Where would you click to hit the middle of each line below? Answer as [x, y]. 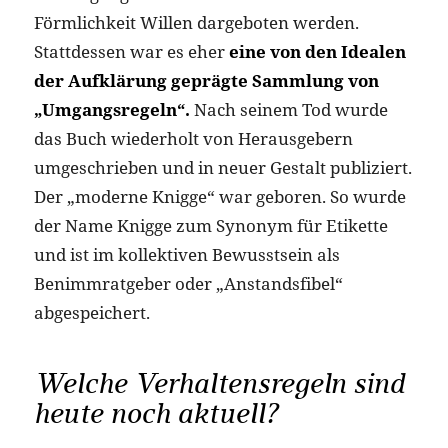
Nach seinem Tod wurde [288, 109]
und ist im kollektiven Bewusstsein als [186, 254]
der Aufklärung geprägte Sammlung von [206, 80]
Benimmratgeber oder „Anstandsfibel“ [188, 283]
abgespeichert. [91, 312]
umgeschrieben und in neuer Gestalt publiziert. [222, 167]
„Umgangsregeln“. [111, 109]
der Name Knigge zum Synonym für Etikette [210, 225]
